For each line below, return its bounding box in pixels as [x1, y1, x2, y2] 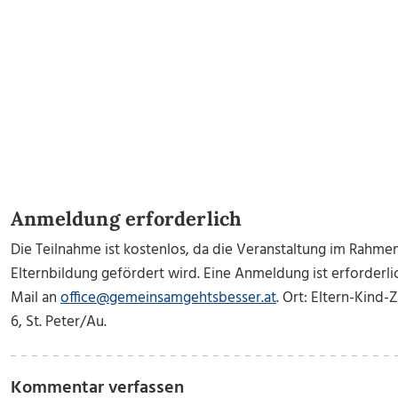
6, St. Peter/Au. [11, 310, 107, 334]
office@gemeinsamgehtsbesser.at [60, 286, 276, 310]
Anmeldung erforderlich [11, 206, 243, 231]
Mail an [11, 286, 60, 310]
